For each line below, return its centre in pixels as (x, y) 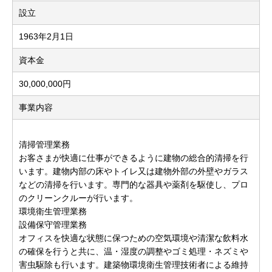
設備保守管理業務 (53, 225)
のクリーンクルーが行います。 (78, 198)
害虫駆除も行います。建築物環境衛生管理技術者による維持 (134, 265)
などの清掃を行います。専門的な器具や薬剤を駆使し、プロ (134, 185)
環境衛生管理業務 (53, 211)
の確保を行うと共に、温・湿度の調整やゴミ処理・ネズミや (134, 251)
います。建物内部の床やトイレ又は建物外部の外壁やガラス (134, 171)
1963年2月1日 (46, 36)
